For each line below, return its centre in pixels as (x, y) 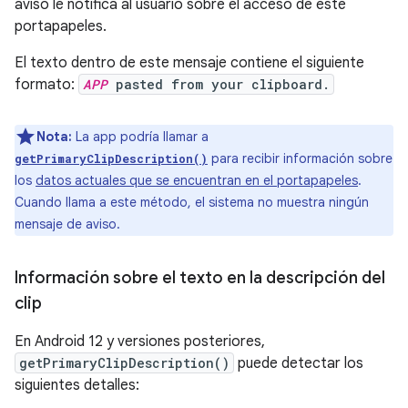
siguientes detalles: (77, 386)
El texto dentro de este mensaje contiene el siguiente (189, 63)
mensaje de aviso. (67, 224)
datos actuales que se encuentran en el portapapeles (197, 181)
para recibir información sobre (300, 159)
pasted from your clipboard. (219, 85)
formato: (46, 85)
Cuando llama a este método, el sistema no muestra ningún (192, 203)
